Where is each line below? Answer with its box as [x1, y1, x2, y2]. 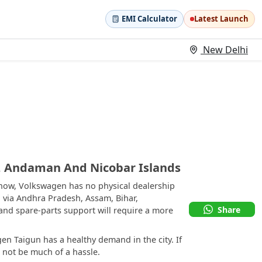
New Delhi [201, 43, 248, 56]
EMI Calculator [122, 13, 177, 25]
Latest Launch [194, 13, 249, 25]
